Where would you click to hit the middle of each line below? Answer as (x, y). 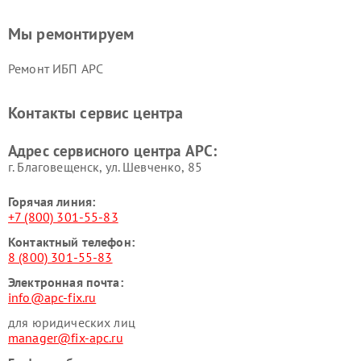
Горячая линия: (52, 201)
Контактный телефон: (71, 242)
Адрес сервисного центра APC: (113, 151)
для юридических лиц (72, 322)
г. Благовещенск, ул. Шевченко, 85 (105, 167)
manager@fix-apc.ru (66, 338)
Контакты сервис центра (96, 113)
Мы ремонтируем (71, 34)
